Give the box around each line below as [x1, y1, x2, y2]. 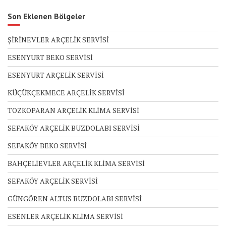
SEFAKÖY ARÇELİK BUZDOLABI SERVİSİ [8, 123, 140, 133]
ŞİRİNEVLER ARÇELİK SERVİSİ [8, 35, 109, 45]
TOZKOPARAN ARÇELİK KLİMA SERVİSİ [8, 105, 139, 116]
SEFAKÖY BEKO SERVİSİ [8, 141, 87, 151]
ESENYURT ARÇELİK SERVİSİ [8, 70, 104, 80]
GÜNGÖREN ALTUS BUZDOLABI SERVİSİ [8, 194, 142, 204]
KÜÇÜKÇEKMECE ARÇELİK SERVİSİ [8, 88, 125, 98]
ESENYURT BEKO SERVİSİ [8, 52, 93, 63]
